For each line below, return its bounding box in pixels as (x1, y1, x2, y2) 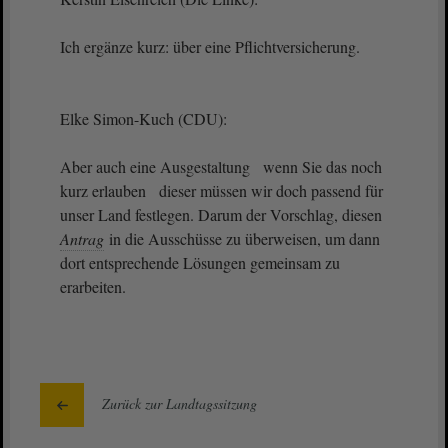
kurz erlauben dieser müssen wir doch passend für (60, 180, 383, 201)
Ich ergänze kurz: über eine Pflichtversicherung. (60, 36, 360, 57)
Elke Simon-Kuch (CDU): (60, 108, 232, 129)
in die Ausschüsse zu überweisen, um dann (105, 228, 380, 249)
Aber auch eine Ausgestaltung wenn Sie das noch (60, 156, 382, 177)
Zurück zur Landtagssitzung (102, 394, 257, 413)
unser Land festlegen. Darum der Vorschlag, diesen (60, 204, 382, 225)
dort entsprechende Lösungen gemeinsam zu (60, 252, 340, 273)
